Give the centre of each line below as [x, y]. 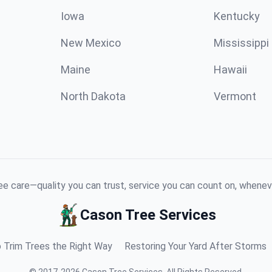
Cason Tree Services [148, 215]
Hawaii [230, 70]
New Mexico [91, 43]
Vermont [235, 96]
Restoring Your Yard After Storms [195, 246]
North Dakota [93, 96]
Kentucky [237, 16]
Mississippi [241, 43]
